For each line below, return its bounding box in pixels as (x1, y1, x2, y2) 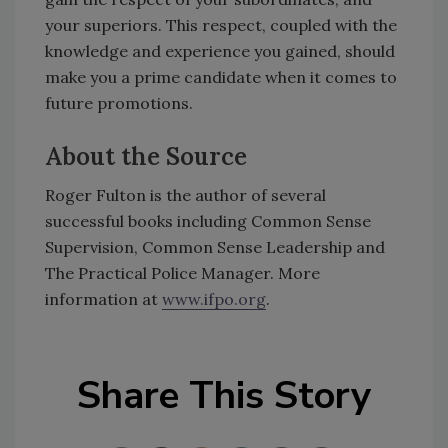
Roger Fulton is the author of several (45, 184, 326, 205)
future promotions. (45, 92, 193, 113)
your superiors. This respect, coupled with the (45, 14, 397, 35)
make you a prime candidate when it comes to (45, 66, 397, 87)
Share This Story (77, 369, 371, 421)
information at (45, 288, 162, 309)
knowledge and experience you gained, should (45, 40, 395, 61)
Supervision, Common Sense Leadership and (45, 236, 385, 257)
